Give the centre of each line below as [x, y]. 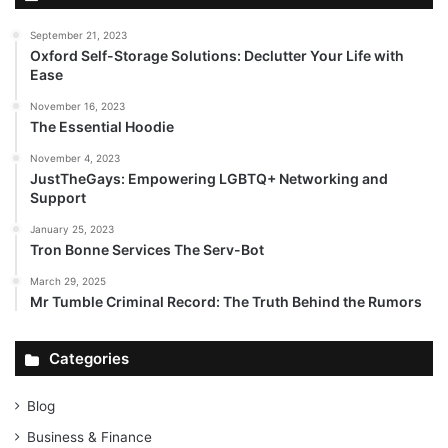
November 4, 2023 [75, 157]
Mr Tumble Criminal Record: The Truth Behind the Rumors [226, 301]
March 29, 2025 [68, 280]
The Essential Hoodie [102, 126]
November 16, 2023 [77, 105]
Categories [89, 358]
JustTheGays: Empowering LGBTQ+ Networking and [209, 178]
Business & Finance [89, 436]
